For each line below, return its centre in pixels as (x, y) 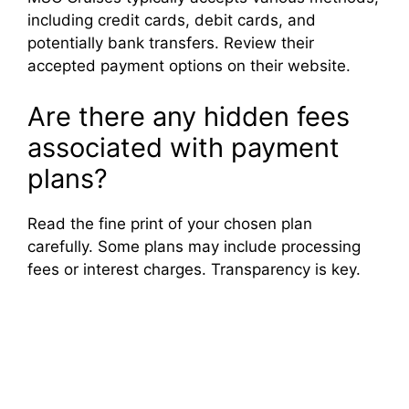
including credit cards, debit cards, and (172, 21)
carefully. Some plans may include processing (194, 246)
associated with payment (184, 147)
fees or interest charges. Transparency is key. (194, 269)
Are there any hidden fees (189, 116)
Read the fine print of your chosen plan (170, 223)
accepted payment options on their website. (189, 66)
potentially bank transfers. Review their (171, 43)
